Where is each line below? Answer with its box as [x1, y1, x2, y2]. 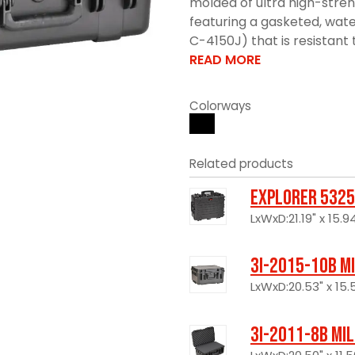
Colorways [189, 97, 251, 114]
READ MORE [189, 50, 261, 69]
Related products [189, 155, 293, 172]
